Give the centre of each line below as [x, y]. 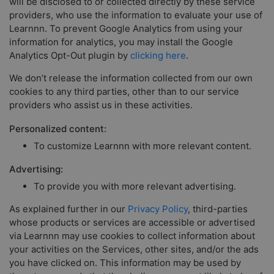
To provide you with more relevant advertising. [135, 186]
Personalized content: [58, 129]
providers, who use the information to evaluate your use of [136, 15]
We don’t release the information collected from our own [131, 78]
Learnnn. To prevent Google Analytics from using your [126, 29]
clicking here [158, 56]
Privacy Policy [158, 209]
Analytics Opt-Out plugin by [70, 56]
